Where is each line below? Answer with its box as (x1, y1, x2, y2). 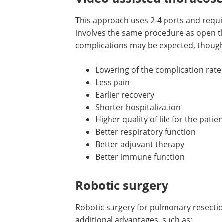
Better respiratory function (95, 126, 196, 137)
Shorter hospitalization (95, 102, 181, 112)
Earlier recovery (95, 89, 154, 100)
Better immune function (95, 151, 185, 162)
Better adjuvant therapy (95, 139, 184, 149)
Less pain (95, 77, 130, 87)
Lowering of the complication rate (95, 64, 221, 75)
